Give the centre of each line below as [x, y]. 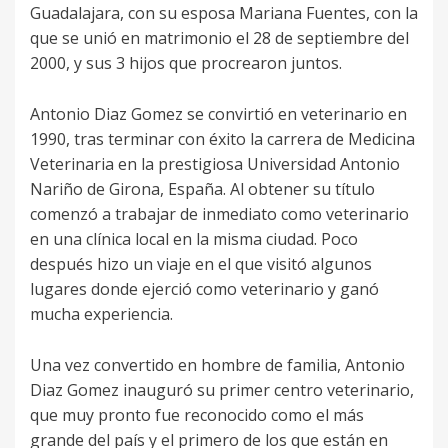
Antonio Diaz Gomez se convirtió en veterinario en [218, 114]
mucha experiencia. [101, 314]
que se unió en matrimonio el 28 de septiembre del [219, 38]
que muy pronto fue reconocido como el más [197, 415]
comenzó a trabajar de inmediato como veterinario [219, 214]
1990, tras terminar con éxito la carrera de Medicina [222, 139]
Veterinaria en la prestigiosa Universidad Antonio [215, 164]
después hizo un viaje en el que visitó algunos [201, 264]
